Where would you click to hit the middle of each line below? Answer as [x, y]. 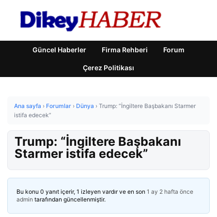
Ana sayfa [28, 106]
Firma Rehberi [125, 50]
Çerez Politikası [108, 68]
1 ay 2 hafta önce [170, 192]
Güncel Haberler [59, 50]
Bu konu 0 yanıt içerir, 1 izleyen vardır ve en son [82, 192]
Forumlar [59, 106]
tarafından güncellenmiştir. [69, 199]
